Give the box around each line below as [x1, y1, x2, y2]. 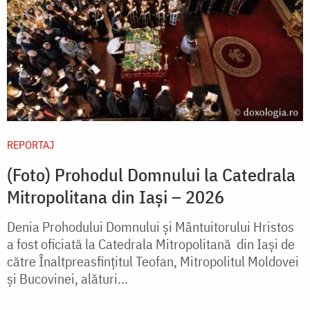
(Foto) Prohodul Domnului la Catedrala [7, 163, 295, 187]
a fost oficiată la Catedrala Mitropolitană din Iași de [7, 235, 295, 254]
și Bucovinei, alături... [7, 269, 128, 289]
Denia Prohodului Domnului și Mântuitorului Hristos [7, 217, 294, 237]
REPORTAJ [7, 138, 54, 152]
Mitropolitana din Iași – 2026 [7, 185, 224, 209]
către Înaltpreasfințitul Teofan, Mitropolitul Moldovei [7, 252, 299, 271]
